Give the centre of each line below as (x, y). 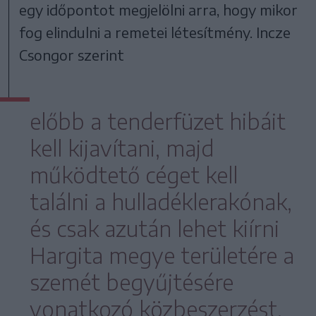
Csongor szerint (72, 54)
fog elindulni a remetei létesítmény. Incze (155, 32)
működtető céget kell (134, 175)
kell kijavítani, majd (122, 148)
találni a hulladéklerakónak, (161, 201)
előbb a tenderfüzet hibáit (158, 121)
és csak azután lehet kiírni (154, 228)
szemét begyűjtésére (132, 282)
